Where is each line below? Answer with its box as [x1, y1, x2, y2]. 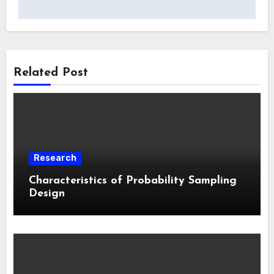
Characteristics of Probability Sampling [29, 174, 237, 187]
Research [34, 152, 77, 163]
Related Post [13, 66, 89, 79]
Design [29, 187, 65, 199]
